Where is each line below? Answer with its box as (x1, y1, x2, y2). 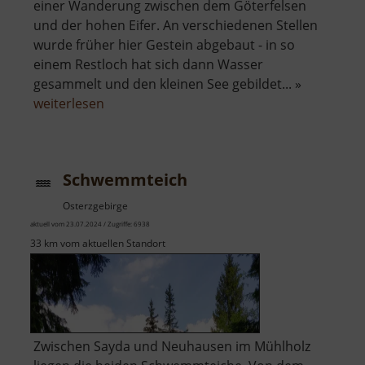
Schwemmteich (63, 169, 187, 191)
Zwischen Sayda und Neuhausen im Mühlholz (33, 337, 310, 356)
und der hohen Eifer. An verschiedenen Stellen (33, 16, 318, 35)
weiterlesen (33, 95, 104, 113)
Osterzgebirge (63, 199, 128, 213)
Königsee (103, 113, 160, 132)
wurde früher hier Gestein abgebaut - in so (33, 36, 295, 55)
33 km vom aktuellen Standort (30, 236, 165, 251)
